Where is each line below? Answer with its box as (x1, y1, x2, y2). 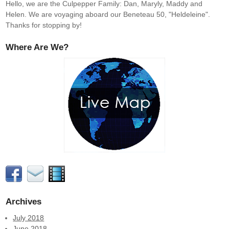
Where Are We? (6, 42, 68, 52)
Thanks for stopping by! (6, 20, 82, 29)
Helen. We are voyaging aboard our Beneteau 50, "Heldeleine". (6, 10, 210, 18)
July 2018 (13, 213, 44, 222)
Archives (6, 197, 41, 207)
